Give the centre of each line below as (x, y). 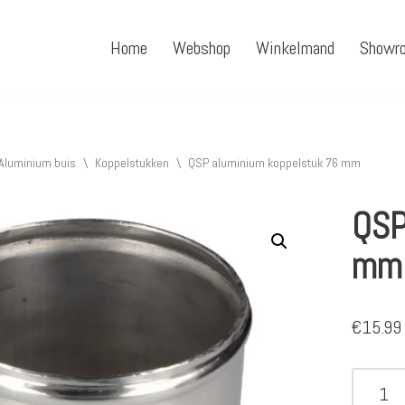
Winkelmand (295, 48)
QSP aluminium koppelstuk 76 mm (274, 163)
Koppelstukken (132, 163)
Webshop (202, 48)
